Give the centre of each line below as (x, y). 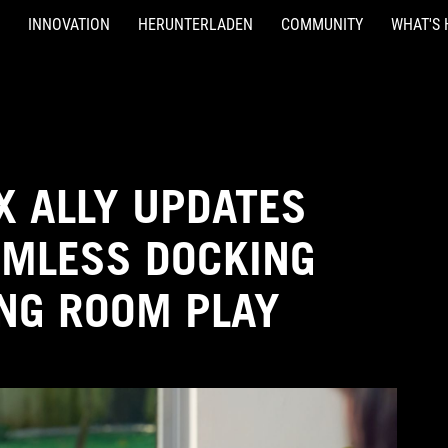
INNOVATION (69, 24)
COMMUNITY (322, 24)
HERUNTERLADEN (195, 24)
